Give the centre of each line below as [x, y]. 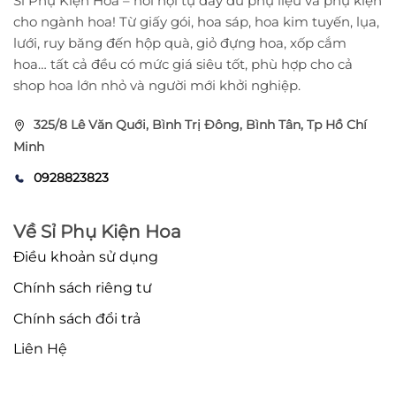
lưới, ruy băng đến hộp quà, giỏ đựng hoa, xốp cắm [180, 42]
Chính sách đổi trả [77, 318]
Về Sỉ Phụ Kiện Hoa [97, 232]
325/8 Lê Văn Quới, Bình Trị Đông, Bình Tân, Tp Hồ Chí [200, 125]
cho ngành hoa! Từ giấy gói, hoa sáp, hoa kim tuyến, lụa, [196, 21]
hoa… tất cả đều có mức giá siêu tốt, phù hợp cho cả [183, 64]
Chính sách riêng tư [83, 288]
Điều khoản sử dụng [86, 257]
